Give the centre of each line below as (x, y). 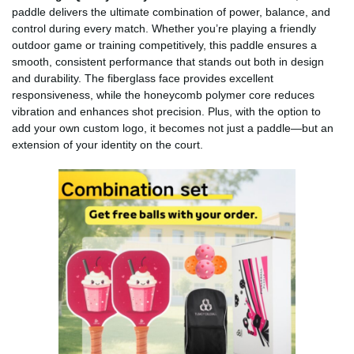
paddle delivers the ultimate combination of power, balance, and (171, 11)
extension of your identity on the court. (107, 144)
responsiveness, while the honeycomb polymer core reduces (163, 94)
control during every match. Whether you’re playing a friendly (164, 28)
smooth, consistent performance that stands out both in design (168, 61)
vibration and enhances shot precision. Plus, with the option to (166, 111)
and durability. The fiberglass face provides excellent (143, 78)
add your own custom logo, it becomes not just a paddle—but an (173, 128)
